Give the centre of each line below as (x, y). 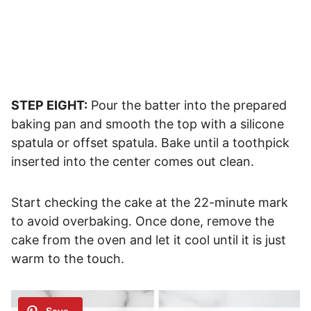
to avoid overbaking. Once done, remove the (143, 221)
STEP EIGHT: (49, 106)
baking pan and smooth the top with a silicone (148, 124)
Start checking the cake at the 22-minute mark (150, 203)
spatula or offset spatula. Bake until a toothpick (150, 143)
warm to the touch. (68, 259)
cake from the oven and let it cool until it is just (149, 240)
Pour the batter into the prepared (187, 106)
